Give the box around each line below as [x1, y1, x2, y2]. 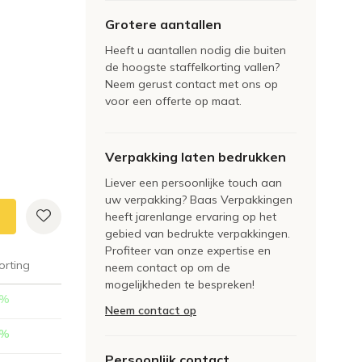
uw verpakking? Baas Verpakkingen [105, 192, 293, 207]
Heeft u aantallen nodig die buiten [105, 43, 286, 57]
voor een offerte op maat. [105, 94, 242, 108]
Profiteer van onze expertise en [105, 243, 271, 258]
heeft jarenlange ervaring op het [105, 209, 276, 224]
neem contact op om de [105, 260, 230, 275]
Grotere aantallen [105, 16, 221, 32]
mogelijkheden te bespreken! [105, 277, 255, 292]
